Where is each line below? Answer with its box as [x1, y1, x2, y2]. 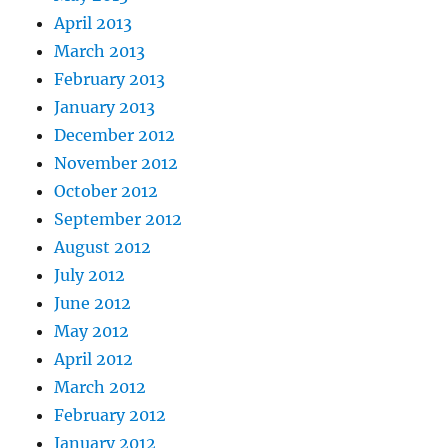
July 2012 [54, 265, 126, 285]
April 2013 [54, 13, 133, 33]
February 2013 [54, 69, 166, 89]
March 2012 [54, 377, 147, 397]
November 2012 [54, 153, 179, 173]
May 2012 [54, 321, 130, 341]
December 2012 [54, 125, 176, 145]
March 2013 [54, 41, 146, 61]
